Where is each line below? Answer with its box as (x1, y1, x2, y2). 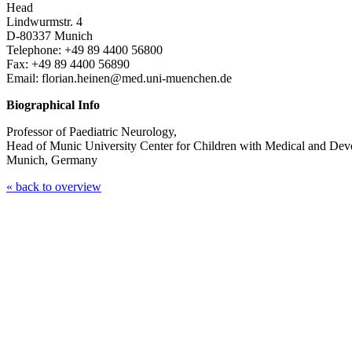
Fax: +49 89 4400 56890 (6, 57, 130, 71)
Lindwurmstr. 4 (6, 14, 82, 28)
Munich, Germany (6, 152, 97, 167)
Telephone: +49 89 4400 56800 (6, 42, 163, 57)
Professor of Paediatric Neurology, (6, 124, 177, 138)
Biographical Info (6, 97, 100, 112)
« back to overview (6, 179, 101, 193)
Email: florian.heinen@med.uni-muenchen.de (6, 71, 232, 85)
